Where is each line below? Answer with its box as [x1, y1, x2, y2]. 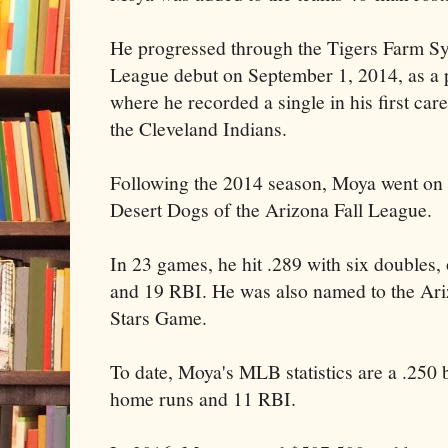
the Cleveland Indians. [110, 114, 287, 142]
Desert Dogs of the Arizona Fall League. [110, 195, 432, 223]
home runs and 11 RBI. [110, 384, 296, 412]
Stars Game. [110, 303, 207, 331]
